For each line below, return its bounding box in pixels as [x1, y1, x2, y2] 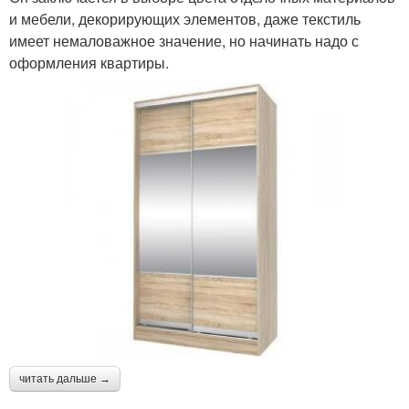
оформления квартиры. [9, 51, 169, 73]
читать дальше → [19, 372, 110, 385]
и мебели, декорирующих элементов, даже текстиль [9, 7, 361, 29]
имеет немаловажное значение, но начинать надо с [9, 29, 359, 51]
